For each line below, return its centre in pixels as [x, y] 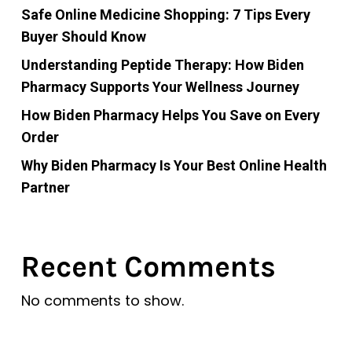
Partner [45, 187]
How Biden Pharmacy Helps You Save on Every [170, 115]
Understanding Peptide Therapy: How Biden [162, 65]
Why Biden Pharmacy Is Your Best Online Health [174, 165]
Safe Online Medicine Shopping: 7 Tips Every [165, 15]
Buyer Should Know [83, 37]
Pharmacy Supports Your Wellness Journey [160, 87]
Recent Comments [148, 267]
